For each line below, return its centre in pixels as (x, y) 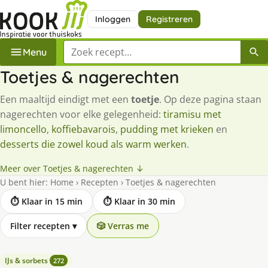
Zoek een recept (99, 46)
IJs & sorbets (27, 260)
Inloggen (112, 19)
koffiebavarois (83, 129)
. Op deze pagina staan (210, 99)
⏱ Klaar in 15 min (46, 201)
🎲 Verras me (123, 226)
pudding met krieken (167, 129)
